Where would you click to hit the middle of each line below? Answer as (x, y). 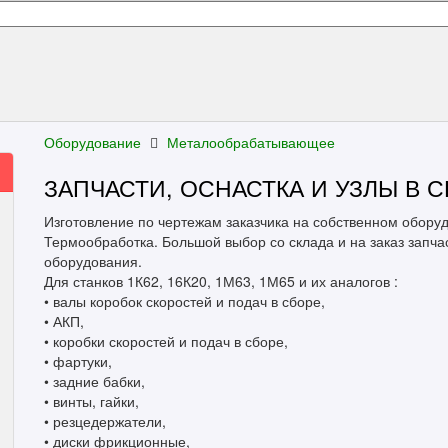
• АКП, (64, 321)
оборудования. (93, 261)
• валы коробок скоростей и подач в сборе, (184, 301)
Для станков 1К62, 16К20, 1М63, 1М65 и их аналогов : (221, 281)
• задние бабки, (94, 381)
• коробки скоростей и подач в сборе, (166, 341)
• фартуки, (78, 361)
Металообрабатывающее (251, 142)
